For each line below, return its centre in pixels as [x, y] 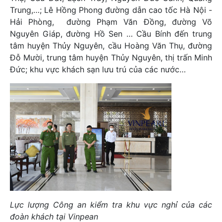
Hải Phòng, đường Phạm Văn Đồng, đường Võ [111, 22]
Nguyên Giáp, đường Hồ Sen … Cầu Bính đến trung [111, 33]
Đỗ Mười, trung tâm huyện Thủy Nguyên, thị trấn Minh [111, 57]
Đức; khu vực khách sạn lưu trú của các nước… [98, 69]
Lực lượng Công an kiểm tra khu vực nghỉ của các [111, 205]
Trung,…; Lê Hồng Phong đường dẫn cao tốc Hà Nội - [111, 10]
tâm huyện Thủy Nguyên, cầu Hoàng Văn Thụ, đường [111, 45]
